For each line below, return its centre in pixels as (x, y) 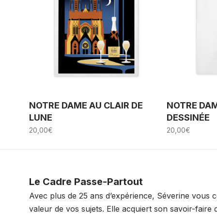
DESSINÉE (188, 117)
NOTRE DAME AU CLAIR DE (86, 105)
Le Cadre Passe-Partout (86, 181)
